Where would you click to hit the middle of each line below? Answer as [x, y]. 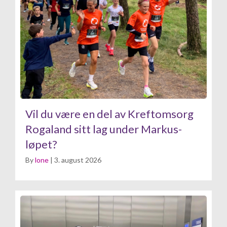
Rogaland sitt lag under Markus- [104, 129]
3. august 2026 [78, 160]
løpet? [41, 144]
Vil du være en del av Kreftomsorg [109, 113]
